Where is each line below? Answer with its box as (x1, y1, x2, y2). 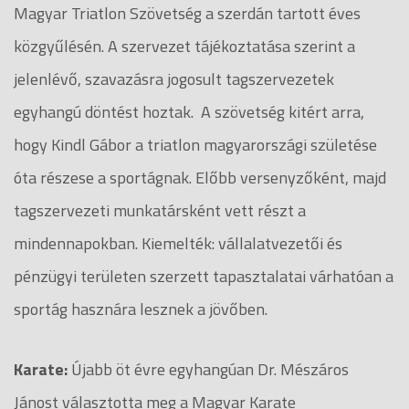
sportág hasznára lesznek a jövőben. (14, 296, 267, 321)
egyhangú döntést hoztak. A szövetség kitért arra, (14, 99, 364, 124)
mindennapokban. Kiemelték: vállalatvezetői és (14, 230, 342, 256)
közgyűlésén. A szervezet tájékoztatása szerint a (14, 33, 355, 58)
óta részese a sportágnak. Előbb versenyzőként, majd (14, 164, 386, 190)
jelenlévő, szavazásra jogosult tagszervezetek (14, 66, 334, 91)
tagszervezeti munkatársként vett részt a (14, 197, 306, 223)
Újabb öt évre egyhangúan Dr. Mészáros (71, 356, 349, 382)
